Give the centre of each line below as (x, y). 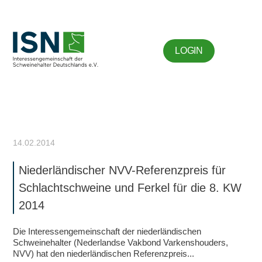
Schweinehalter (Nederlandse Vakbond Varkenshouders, (121, 242)
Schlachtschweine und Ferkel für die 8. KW (130, 188)
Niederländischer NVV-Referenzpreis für (123, 170)
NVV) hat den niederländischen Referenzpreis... (104, 254)
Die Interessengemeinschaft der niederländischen (107, 231)
